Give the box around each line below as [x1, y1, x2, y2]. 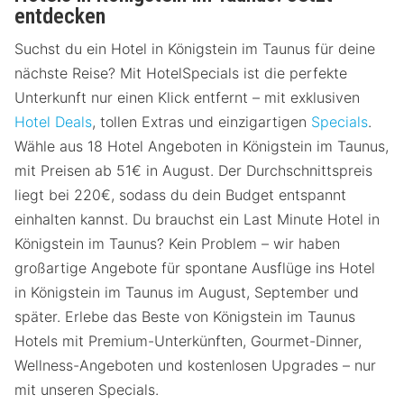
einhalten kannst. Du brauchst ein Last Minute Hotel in [14, 210, 380, 229]
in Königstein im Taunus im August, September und [14, 283, 359, 302]
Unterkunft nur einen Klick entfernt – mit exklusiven [14, 88, 360, 107]
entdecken [14, 4, 106, 29]
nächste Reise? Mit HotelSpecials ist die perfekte [14, 64, 347, 83]
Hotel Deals [14, 113, 92, 132]
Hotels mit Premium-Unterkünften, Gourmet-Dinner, [14, 332, 362, 351]
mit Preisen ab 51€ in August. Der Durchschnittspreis [14, 161, 372, 180]
